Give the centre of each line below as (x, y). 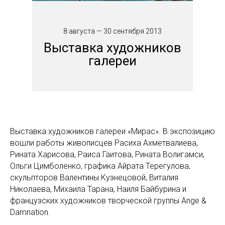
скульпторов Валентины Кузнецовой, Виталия (94, 178)
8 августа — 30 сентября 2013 (113, 31)
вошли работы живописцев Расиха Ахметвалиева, (104, 143)
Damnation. (30, 212)
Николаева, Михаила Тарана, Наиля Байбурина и (98, 189)
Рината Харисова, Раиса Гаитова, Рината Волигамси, (107, 154)
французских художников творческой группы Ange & (108, 201)
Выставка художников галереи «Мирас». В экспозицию (113, 131)
